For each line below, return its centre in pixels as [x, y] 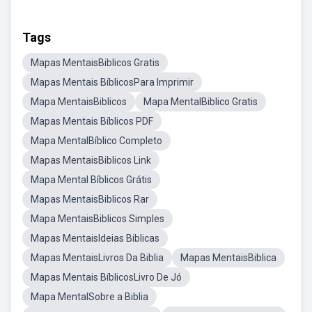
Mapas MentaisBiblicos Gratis [95, 63]
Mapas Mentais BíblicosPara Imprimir [112, 82]
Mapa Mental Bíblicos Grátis [91, 180]
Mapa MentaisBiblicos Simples [97, 219]
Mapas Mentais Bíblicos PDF [92, 121]
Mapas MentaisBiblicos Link [91, 160]
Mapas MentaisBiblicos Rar [90, 199]
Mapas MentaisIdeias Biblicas [95, 238]
